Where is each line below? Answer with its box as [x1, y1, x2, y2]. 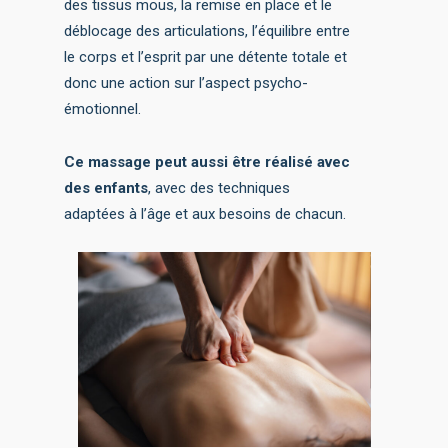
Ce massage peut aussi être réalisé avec [64, 153, 351, 172]
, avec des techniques [148, 179, 291, 198]
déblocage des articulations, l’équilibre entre [64, 22, 351, 41]
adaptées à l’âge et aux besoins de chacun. [64, 205, 347, 224]
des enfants [64, 179, 149, 198]
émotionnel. [64, 100, 142, 119]
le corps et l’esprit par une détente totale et [64, 48, 348, 67]
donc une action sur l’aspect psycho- [64, 74, 309, 93]
